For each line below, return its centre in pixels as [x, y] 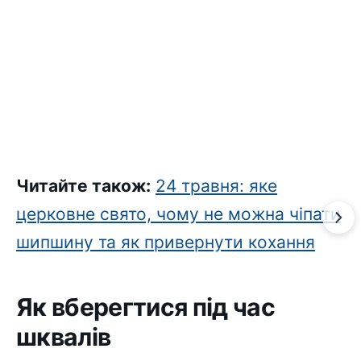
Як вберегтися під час [146, 307]
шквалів [64, 337]
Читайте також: [83, 186]
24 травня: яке [216, 186]
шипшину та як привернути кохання [166, 243]
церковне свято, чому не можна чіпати [178, 214]
